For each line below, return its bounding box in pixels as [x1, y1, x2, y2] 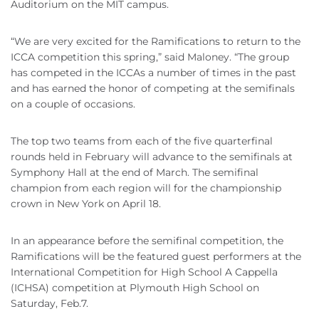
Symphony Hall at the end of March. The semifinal [11, 166, 258, 179]
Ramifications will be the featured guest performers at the [11, 250, 301, 263]
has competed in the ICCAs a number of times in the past [11, 66, 296, 80]
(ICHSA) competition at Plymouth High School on [11, 281, 259, 295]
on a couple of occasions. [11, 98, 135, 111]
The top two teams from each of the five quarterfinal [11, 135, 273, 148]
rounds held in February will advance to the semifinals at [11, 150, 293, 164]
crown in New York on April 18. [11, 197, 161, 211]
